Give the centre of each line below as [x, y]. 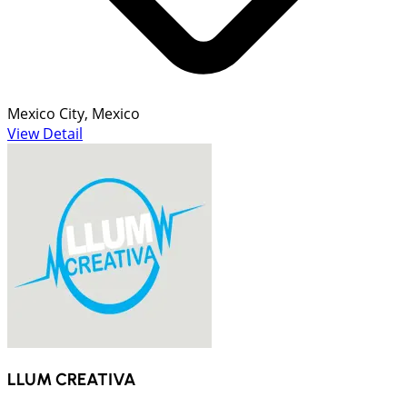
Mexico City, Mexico [74, 113]
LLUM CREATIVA [72, 380]
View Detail [45, 133]
